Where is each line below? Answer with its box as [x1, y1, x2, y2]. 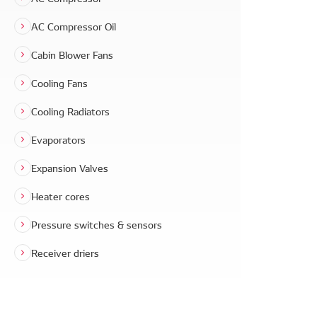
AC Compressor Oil [31, 19, 116, 33]
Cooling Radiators [31, 104, 110, 118]
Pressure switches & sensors [31, 217, 162, 231]
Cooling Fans [31, 76, 88, 90]
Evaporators [31, 132, 86, 146]
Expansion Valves [31, 161, 108, 175]
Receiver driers [31, 246, 99, 260]
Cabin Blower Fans [31, 47, 113, 62]
